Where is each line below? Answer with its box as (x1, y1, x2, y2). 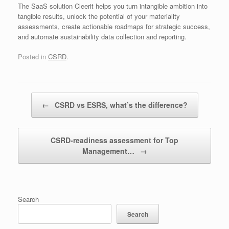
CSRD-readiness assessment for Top (51, 135, 178, 145)
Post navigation (18, 93, 64, 102)
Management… (82, 146, 136, 156)
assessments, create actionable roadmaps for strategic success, (18, 21, 210, 31)
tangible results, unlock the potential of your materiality (18, 11, 180, 21)
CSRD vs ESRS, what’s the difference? (52, 100, 188, 110)
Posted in (18, 52, 48, 61)
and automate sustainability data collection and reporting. (18, 31, 187, 41)
